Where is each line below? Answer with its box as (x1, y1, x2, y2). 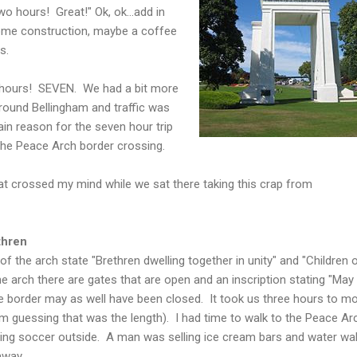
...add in (127, 4, 165, 19)
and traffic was (88, 100, 170, 115)
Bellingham (32, 100, 88, 115)
